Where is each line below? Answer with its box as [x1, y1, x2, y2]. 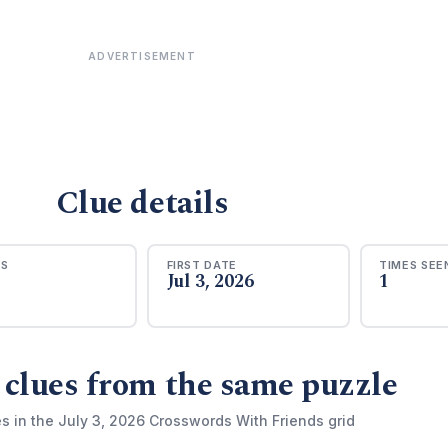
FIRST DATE [166, 257, 238, 272]
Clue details [55, 179, 229, 228]
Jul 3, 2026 [166, 267, 254, 295]
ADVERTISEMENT [88, 50, 196, 62]
